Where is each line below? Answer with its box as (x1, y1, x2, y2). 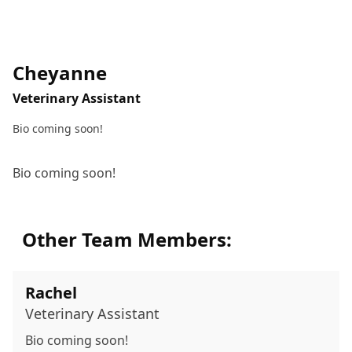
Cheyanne (13, 59, 107, 86)
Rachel (25, 281, 77, 303)
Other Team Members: (22, 225, 232, 252)
